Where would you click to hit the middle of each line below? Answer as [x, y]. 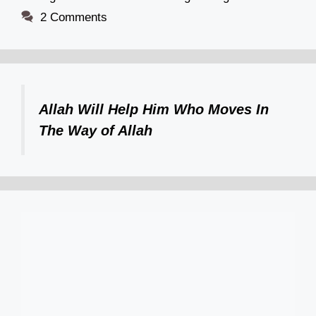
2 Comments [74, 17]
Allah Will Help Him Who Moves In [154, 109]
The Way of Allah [96, 130]
